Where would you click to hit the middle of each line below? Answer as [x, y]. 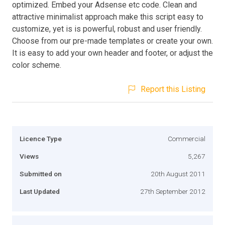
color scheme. [37, 65]
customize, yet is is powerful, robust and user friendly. [107, 29]
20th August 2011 [178, 174]
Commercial [187, 138]
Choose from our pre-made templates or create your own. [113, 41]
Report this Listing [173, 89]
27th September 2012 [173, 191]
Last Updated [40, 191]
